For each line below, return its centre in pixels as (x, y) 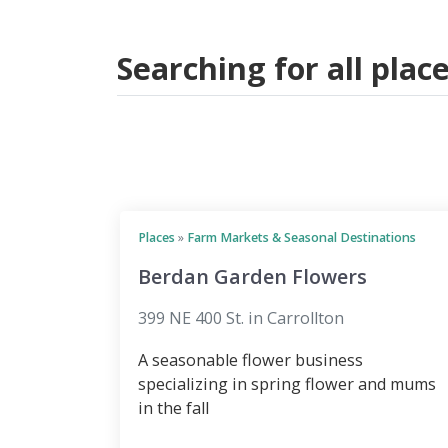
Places (156, 238)
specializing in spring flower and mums (287, 384)
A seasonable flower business (250, 360)
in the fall (173, 408)
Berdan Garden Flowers (252, 277)
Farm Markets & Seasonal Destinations (301, 238)
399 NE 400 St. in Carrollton (241, 318)
